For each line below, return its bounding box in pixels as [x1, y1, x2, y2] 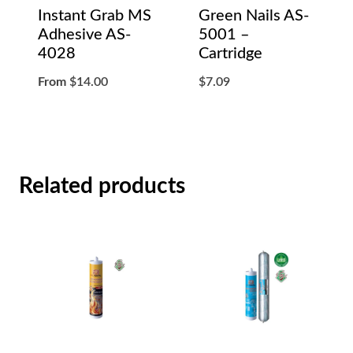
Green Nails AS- [199, 7, 309, 24]
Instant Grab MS [38, 7, 151, 24]
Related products [19, 174, 185, 197]
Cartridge [199, 45, 262, 61]
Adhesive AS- [38, 26, 131, 43]
